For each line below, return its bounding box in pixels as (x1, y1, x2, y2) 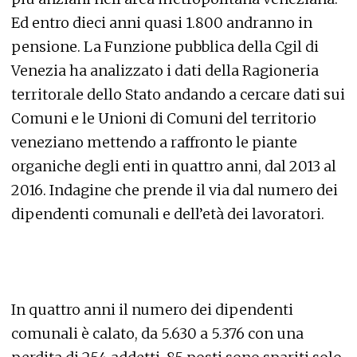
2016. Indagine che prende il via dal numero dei (11, 180, 338, 199)
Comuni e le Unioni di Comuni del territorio (11, 108, 316, 127)
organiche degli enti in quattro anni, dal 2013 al (11, 156, 336, 175)
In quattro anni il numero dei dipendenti (11, 300, 293, 319)
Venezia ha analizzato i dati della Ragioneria (11, 61, 319, 80)
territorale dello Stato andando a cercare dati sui (11, 84, 345, 104)
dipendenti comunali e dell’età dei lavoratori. (11, 204, 324, 223)
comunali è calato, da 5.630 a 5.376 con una (11, 324, 304, 343)
